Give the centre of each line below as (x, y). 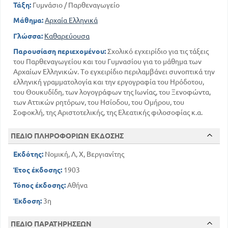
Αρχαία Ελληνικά (71, 20)
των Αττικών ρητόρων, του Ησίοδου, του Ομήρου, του (99, 102)
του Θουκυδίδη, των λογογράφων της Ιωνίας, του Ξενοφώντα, (112, 92)
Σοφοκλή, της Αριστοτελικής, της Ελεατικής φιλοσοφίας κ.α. (108, 112)
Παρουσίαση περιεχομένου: (60, 51)
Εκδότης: (28, 154)
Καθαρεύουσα (67, 36)
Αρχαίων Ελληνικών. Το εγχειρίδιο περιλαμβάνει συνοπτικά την (114, 72)
